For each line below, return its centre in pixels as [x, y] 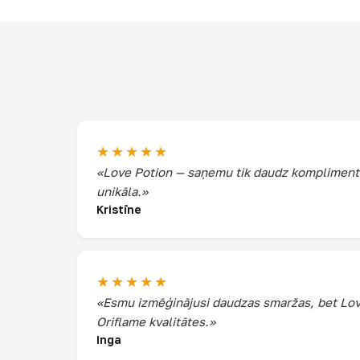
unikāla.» [122, 191]
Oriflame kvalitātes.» [156, 321]
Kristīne [119, 209]
